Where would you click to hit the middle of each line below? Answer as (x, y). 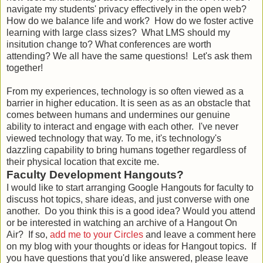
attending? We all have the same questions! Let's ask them (129, 56)
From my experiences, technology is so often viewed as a (125, 91)
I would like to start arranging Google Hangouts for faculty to (130, 187)
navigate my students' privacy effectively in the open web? (127, 9)
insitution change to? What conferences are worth (109, 44)
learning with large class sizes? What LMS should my (118, 32)
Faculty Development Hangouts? (95, 174)
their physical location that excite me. (84, 161)
